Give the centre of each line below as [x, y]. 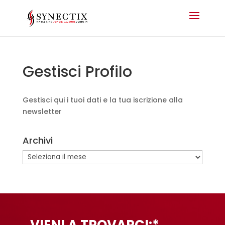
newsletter [42, 111]
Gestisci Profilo [77, 72]
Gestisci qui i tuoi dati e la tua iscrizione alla [102, 100]
